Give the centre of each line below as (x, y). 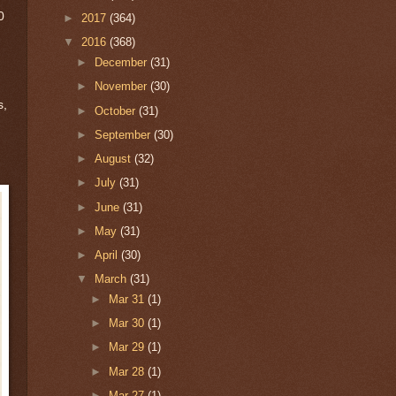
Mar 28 (128, 371)
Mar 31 (128, 299)
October (117, 110)
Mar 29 (128, 347)
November (123, 87)
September (125, 134)
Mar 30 (128, 324)
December (123, 63)
